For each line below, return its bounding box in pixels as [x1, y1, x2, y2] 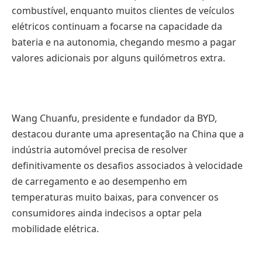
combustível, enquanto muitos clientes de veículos [12, 4, 235, 18]
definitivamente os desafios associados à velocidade [12, 159, 243, 173]
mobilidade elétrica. [12, 222, 99, 236]
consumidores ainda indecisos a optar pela [12, 206, 202, 220]
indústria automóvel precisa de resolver [12, 143, 188, 157]
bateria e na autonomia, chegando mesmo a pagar [12, 36, 236, 49]
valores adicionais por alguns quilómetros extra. [12, 51, 225, 65]
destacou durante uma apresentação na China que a [12, 127, 244, 141]
